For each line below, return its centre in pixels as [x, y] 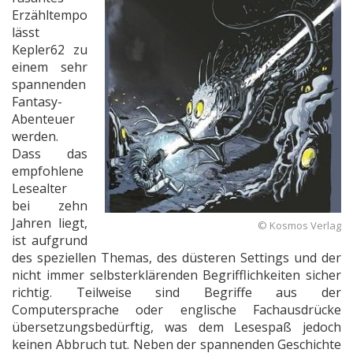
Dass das [50, 153]
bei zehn [50, 205]
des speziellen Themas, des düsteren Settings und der [176, 257]
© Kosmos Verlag [299, 225]
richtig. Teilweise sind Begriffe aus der [176, 292]
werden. [35, 136]
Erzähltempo [50, 15]
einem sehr [50, 67]
